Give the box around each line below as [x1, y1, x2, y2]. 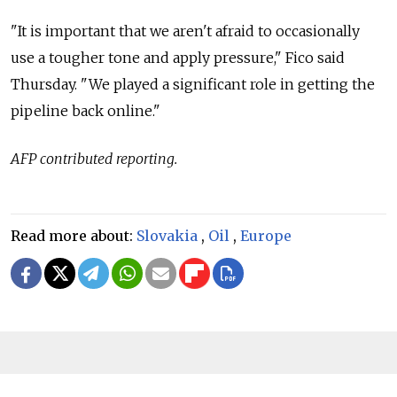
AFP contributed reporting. [11, 150, 177, 168]
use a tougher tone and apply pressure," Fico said [11, 49, 345, 67]
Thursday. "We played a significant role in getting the [11, 75, 375, 94]
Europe [240, 227, 292, 245]
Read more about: [11, 227, 136, 245]
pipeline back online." [11, 102, 160, 121]
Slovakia [136, 227, 198, 245]
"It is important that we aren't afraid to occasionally [11, 22, 360, 41]
